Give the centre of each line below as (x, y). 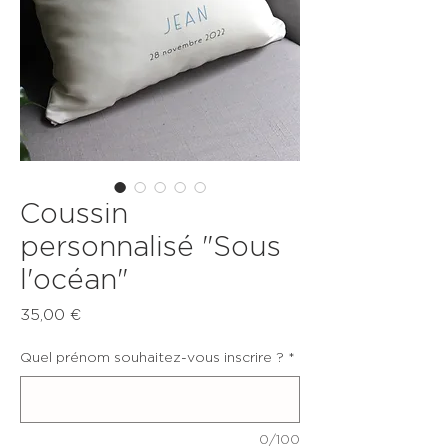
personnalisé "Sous (150, 248)
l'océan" (74, 281)
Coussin (74, 215)
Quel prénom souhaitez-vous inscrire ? (152, 358)
